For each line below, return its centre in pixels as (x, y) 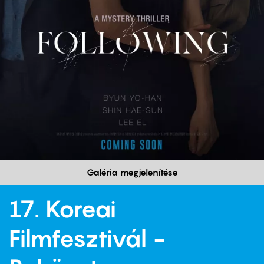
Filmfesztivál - (88, 238)
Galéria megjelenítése (132, 172)
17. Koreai (62, 209)
